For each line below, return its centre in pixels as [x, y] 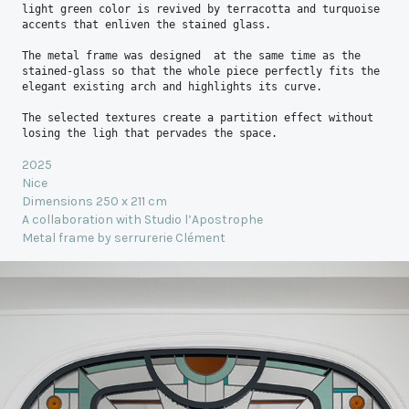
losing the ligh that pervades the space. [150, 133]
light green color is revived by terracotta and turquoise [201, 9]
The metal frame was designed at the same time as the [191, 55]
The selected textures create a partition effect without [198, 117]
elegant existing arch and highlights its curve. [172, 86]
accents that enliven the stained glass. [147, 24]
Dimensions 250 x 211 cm [94, 201]
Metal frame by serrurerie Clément [124, 237]
